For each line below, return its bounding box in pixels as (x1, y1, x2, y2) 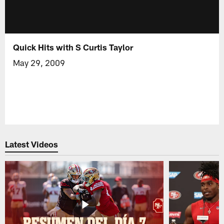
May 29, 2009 (13, 57, 65, 67)
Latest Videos (5, 139, 58, 149)
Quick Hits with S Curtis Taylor (13, 41, 133, 52)
